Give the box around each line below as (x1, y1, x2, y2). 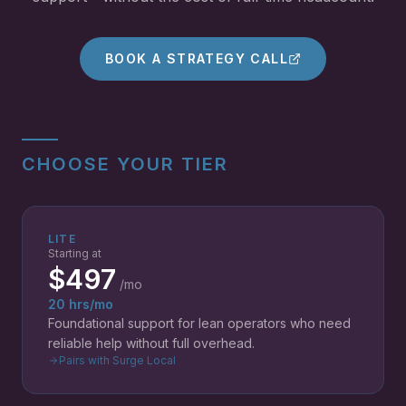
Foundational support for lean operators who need (48, 315, 351, 331)
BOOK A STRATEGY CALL (105, 51, 288, 66)
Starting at (48, 246, 101, 260)
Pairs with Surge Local (59, 353, 176, 367)
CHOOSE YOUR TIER (22, 153, 228, 175)
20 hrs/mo (48, 296, 113, 312)
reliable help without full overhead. (48, 335, 255, 351)
